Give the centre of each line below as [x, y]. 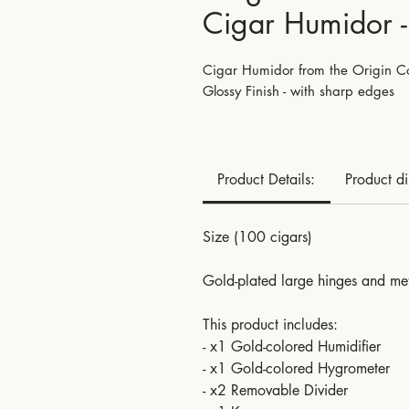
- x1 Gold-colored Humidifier [292, 346]
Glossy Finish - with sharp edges [299, 91]
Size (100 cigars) [257, 237]
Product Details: [267, 179]
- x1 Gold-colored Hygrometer [296, 368]
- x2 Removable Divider [275, 390]
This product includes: [270, 325]
